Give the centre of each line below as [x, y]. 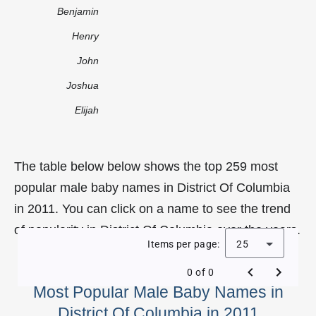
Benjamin [78, 11]
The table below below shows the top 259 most [146, 166]
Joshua [83, 85]
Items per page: [183, 244]
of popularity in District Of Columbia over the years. [157, 230]
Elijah [87, 110]
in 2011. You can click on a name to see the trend [152, 208]
